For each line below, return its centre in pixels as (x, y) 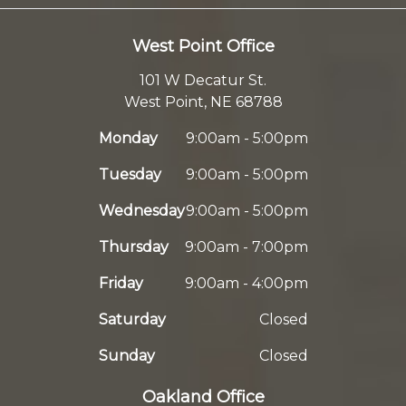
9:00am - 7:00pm (246, 247)
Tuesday (130, 175)
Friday (121, 284)
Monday (128, 139)
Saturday (132, 320)
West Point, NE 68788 (203, 102)
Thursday (133, 247)
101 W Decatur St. (203, 81)
